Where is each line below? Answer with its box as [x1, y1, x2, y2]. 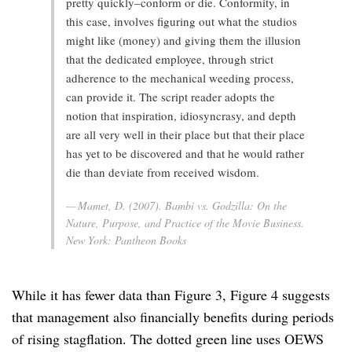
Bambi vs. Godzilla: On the [165, 197, 287, 213]
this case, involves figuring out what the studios [66, 13, 297, 30]
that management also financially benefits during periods [12, 306, 334, 326]
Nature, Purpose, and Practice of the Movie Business [66, 214, 301, 230]
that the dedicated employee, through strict [66, 51, 273, 68]
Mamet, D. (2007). [78, 197, 165, 213]
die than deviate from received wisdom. [66, 164, 259, 181]
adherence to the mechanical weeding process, [66, 70, 294, 86]
